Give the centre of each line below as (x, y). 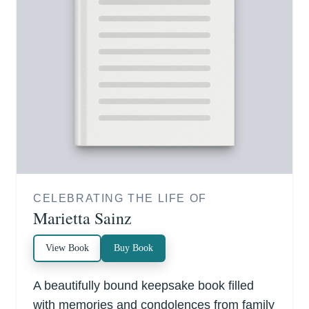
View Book (67, 248)
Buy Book (133, 248)
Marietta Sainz (82, 218)
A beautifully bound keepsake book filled (143, 286)
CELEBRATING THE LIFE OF (120, 199)
